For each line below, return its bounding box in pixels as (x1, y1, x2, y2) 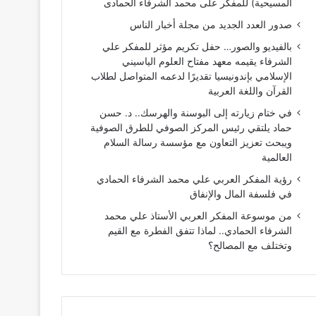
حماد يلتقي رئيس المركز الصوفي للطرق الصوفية (90, 121, 292, 133)
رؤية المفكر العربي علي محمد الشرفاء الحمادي (96, 173, 292, 185)
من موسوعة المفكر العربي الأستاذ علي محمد (104, 209, 292, 221)
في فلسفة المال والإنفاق (189, 188, 292, 200)
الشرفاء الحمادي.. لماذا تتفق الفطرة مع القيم (107, 224, 292, 236)
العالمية (261, 151, 292, 163)
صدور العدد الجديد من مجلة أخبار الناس (129, 18, 292, 30)
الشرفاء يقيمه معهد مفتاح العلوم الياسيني (121, 55, 292, 67)
